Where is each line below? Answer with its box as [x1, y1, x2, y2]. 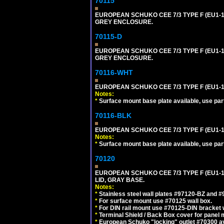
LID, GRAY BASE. [95, 176, 144, 183]
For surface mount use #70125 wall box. [97, 197, 212, 204]
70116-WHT [95, 68, 133, 76]
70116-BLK [95, 111, 131, 119]
